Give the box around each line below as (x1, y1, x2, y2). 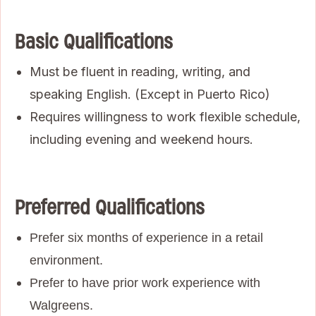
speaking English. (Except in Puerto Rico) (30, 86, 270, 102)
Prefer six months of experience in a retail (30, 230, 263, 245)
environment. (30, 253, 103, 267)
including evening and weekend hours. (30, 131, 253, 147)
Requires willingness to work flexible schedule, (30, 109, 300, 124)
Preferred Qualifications (15, 193, 205, 221)
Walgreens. (30, 298, 93, 312)
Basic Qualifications (15, 28, 173, 55)
